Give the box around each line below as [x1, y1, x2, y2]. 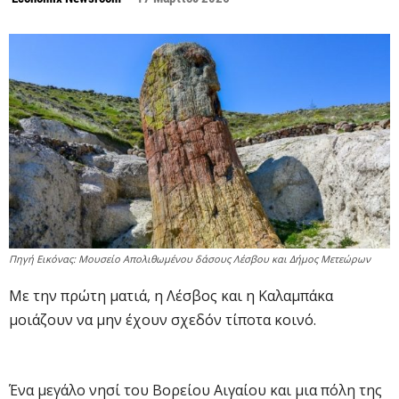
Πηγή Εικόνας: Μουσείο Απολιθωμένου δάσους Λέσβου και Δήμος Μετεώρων [9, 251, 370, 265]
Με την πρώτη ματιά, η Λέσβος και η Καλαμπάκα [9, 285, 333, 305]
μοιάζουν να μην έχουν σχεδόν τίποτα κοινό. [9, 309, 316, 330]
